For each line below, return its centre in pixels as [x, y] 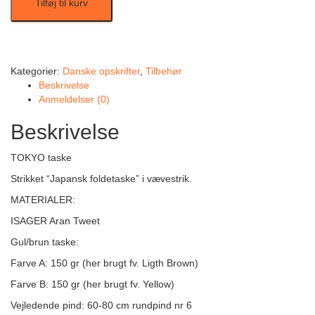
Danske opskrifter [101, 71]
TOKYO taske [41, 157]
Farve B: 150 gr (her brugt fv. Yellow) [94, 284]
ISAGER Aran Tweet [57, 220]
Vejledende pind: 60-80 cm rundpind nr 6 [101, 305]
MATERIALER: [43, 199]
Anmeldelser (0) [74, 99]
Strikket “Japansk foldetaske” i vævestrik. [101, 178]
